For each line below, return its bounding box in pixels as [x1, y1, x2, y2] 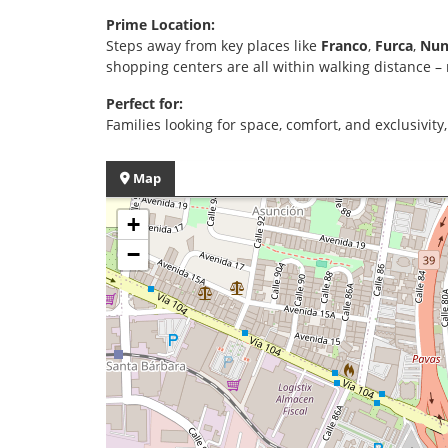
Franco [321, 35, 368, 55]
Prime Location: [106, 14, 215, 34]
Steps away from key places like [106, 35, 321, 55]
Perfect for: [106, 93, 183, 113]
